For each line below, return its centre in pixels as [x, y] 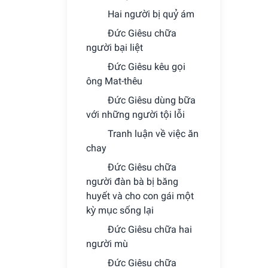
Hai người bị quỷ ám [151, 14]
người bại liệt [115, 48]
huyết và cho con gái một [140, 196]
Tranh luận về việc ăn [153, 134]
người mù [107, 244]
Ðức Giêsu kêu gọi [147, 67]
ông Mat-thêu [114, 81]
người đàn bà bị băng [132, 182]
